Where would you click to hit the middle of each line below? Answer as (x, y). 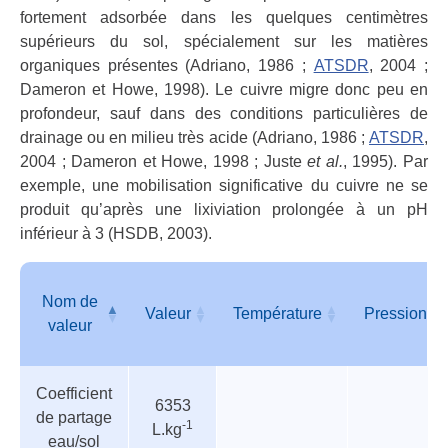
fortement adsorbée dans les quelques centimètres (224, 17)
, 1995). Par (385, 161)
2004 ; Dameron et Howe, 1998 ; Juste (161, 161)
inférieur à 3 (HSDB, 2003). (116, 233)
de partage (74, 417)
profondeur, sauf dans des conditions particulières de (224, 113)
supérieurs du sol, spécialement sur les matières (224, 41)
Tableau (50, 377)
